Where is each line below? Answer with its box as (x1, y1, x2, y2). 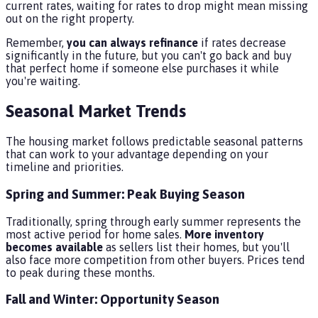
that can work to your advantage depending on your (6, 148, 268, 161)
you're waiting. (6, 75, 80, 88)
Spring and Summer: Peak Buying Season (6, 186, 245, 202)
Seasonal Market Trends (6, 102, 186, 121)
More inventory (185, 227, 264, 241)
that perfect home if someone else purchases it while (6, 62, 279, 75)
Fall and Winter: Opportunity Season (6, 292, 219, 307)
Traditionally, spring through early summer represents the (6, 214, 301, 228)
